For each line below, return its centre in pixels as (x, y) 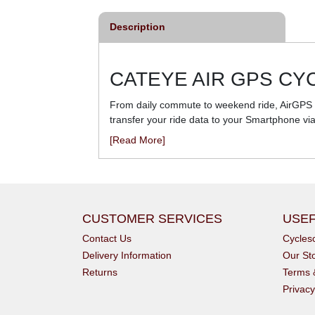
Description (137, 27)
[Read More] (137, 140)
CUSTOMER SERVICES (152, 219)
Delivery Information (127, 256)
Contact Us (107, 239)
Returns (100, 272)
